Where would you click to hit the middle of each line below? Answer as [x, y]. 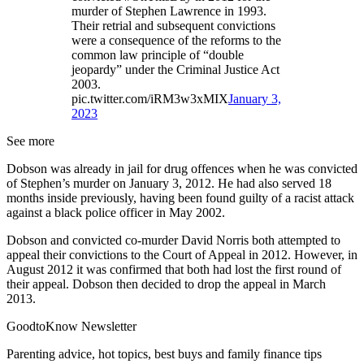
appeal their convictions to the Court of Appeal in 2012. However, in [182, 254]
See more [30, 141]
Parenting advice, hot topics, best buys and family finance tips [164, 353]
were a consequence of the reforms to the [176, 40]
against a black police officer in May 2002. [116, 212]
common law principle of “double [158, 54]
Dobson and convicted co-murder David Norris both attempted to [173, 240]
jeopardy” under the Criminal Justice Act [175, 69]
